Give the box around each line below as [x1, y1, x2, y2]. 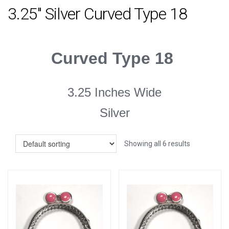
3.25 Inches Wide [67, 85, 162, 100]
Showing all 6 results [124, 140, 190, 148]
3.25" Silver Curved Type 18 [8, 4, 187, 24]
